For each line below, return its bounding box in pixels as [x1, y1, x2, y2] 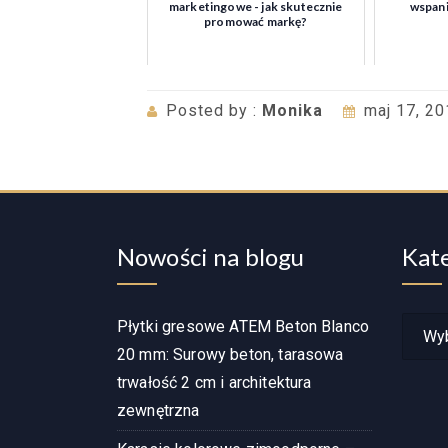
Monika [262, 101, 323, 121]
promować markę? [204, 14, 308, 30]
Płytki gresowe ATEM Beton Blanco [117, 317, 370, 337]
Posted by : [166, 101, 262, 121]
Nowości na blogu [117, 242, 305, 272]
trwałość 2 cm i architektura [117, 373, 312, 393]
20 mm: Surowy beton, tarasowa [117, 345, 344, 365]
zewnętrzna [117, 401, 200, 421]
